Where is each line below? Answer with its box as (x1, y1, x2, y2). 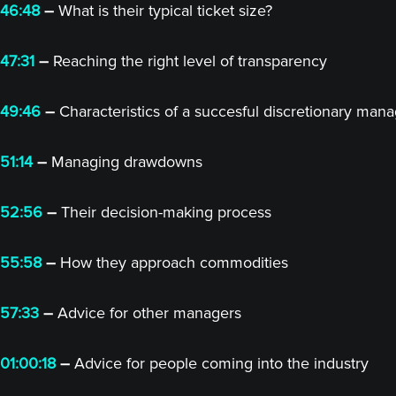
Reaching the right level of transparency (49, 51, 327, 71)
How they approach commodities (56, 253, 288, 272)
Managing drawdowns (47, 152, 202, 171)
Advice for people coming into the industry (74, 354, 369, 373)
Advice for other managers (53, 303, 241, 323)
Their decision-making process (57, 202, 271, 222)
